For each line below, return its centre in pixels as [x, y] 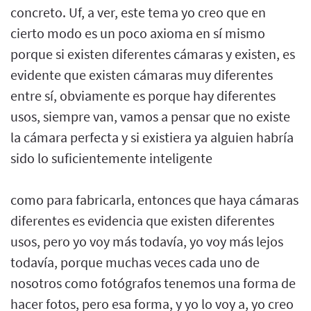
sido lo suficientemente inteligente [111, 158]
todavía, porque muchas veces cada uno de [135, 262]
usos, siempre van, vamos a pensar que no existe [150, 116]
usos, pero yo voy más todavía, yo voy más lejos [147, 241]
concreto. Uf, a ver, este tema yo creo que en [138, 12]
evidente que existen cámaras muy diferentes [142, 74]
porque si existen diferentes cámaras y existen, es [153, 53]
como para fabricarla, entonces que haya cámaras [154, 199]
